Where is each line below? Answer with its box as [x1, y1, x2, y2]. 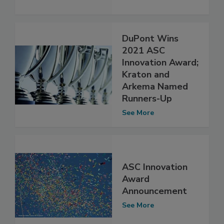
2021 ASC [122, 44, 165, 57]
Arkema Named [122, 80, 188, 93]
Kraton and [122, 68, 169, 81]
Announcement [122, 184, 187, 197]
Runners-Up [122, 92, 172, 105]
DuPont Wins [122, 32, 178, 45]
